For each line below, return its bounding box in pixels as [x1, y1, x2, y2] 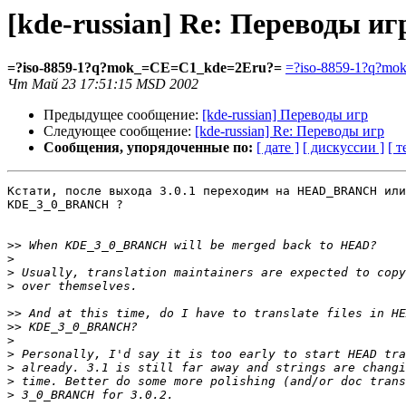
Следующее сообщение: [43, 123, 195, 140]
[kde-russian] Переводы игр [202, 107, 368, 123]
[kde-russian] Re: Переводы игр [195, 123, 384, 140]
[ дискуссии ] [303, 140, 384, 156]
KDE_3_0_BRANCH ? [7, 198, 123, 212]
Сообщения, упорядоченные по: [43, 140, 253, 156]
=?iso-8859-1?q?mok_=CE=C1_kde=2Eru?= [7, 60, 282, 76]
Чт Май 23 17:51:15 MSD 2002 [7, 76, 198, 92]
